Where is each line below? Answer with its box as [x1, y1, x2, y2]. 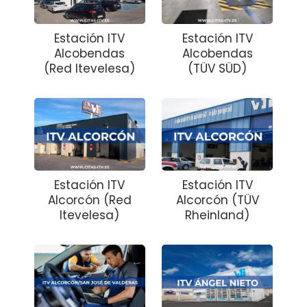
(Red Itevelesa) [44, 60, 136, 77]
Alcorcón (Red [47, 192, 132, 209]
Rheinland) [185, 207, 250, 224]
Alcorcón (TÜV [175, 192, 259, 209]
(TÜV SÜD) [188, 60, 247, 77]
